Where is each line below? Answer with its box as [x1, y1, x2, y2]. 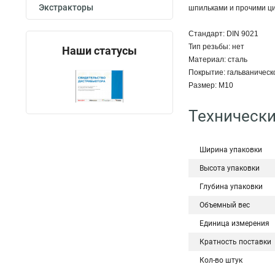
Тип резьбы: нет [188, 42, 244, 51]
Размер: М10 [188, 81, 233, 90]
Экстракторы [39, 2, 93, 12]
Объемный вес [199, 201, 250, 209]
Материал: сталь [188, 55, 247, 64]
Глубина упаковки [199, 182, 263, 191]
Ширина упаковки [199, 145, 262, 154]
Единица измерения [199, 219, 269, 228]
